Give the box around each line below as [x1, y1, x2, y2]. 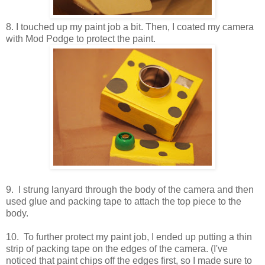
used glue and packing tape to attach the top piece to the [6, 196, 241, 206]
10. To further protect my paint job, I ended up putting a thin [6, 231, 252, 242]
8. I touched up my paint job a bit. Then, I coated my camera [6, 21, 254, 32]
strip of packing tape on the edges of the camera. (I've [6, 243, 228, 254]
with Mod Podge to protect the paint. [6, 33, 156, 44]
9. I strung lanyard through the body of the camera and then [6, 184, 254, 195]
